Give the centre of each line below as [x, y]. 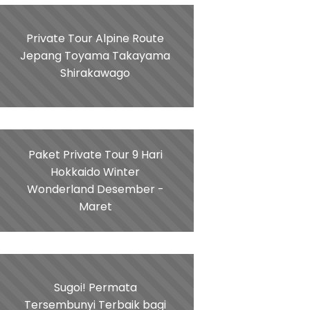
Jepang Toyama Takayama [95, 56]
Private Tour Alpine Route [95, 39]
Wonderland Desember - [95, 189]
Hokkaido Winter [95, 172]
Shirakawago [95, 73]
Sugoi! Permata [95, 288]
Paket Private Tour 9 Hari [95, 154]
